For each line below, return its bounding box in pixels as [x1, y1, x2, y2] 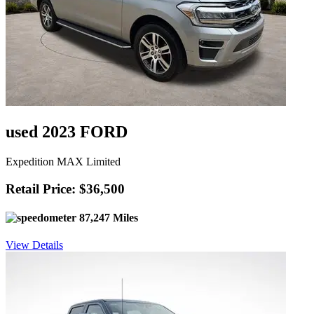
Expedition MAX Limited [6, 156, 121, 168]
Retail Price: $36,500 [6, 181, 125, 196]
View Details [6, 239, 63, 252]
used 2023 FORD [6, 123, 128, 142]
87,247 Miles [76, 211, 138, 224]
